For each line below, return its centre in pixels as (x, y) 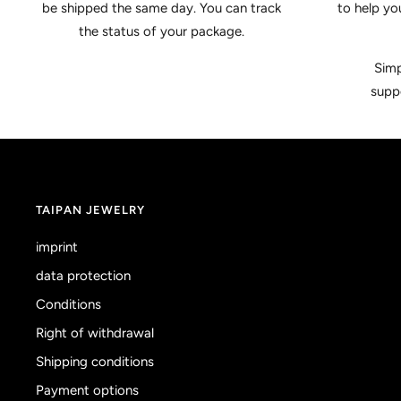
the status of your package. (161, 32)
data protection (83, 276)
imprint (57, 247)
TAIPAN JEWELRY (90, 210)
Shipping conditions (95, 362)
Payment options (87, 391)
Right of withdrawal (95, 333)
